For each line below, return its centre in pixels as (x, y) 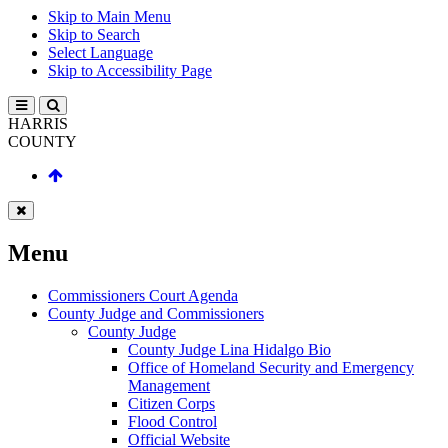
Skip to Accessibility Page (130, 70)
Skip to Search (94, 34)
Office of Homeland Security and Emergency (271, 367)
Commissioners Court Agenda (143, 295)
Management (169, 385)
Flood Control (172, 421)
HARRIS (38, 123)
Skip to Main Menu (109, 16)
